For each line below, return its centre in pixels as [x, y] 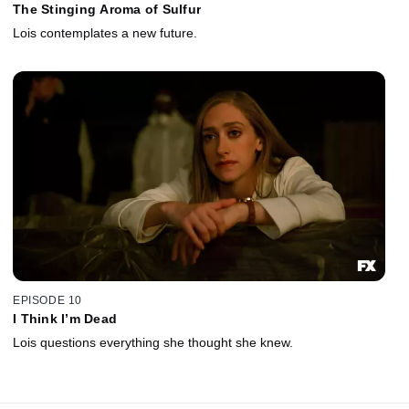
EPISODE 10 [47, 301]
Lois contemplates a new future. [105, 32]
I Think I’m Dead [65, 319]
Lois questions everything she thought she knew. [153, 343]
